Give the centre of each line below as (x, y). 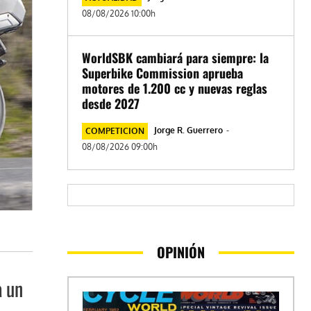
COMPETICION (115, 131)
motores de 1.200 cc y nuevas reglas (175, 89)
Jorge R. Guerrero (189, 131)
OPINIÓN (181, 252)
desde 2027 (111, 104)
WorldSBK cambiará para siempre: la (176, 58)
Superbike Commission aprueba (163, 73)
